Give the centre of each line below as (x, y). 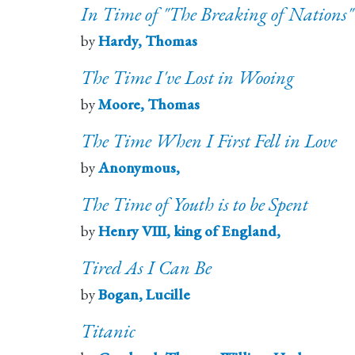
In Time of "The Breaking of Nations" (217, 14)
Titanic (108, 331)
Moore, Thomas (149, 105)
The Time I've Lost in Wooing (187, 78)
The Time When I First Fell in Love (209, 141)
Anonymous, (139, 168)
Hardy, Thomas (148, 41)
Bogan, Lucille (144, 295)
